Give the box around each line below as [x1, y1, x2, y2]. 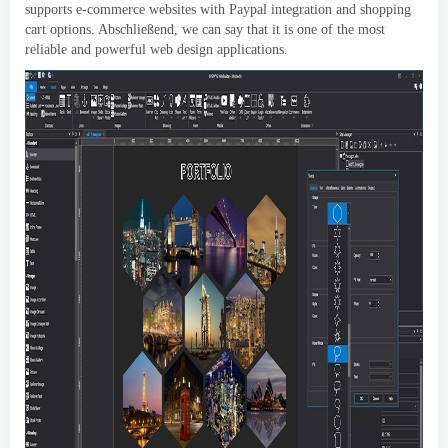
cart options [25, 22, 91, 37]
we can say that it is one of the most [182, 22, 385, 37]
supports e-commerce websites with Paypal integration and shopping [25, 2, 411, 17]
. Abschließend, [91, 22, 182, 37]
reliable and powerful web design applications [25, 42, 284, 57]
